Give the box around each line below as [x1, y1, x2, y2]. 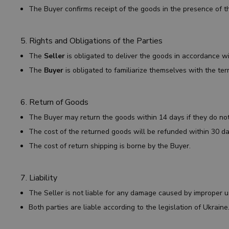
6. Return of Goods [20, 97, 88, 108]
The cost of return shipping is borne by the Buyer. [29, 141, 191, 151]
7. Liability [20, 172, 57, 184]
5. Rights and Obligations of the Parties [20, 35, 163, 47]
